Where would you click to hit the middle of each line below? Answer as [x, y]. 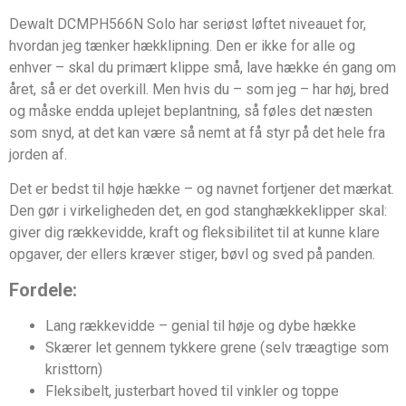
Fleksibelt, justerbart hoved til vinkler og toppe [192, 391]
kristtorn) [74, 369]
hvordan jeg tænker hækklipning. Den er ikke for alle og [182, 45]
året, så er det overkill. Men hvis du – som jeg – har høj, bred [199, 89]
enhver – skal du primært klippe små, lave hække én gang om [203, 67]
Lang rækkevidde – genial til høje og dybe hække [201, 325]
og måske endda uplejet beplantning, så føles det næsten [191, 111]
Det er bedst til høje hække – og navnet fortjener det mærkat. [202, 189]
